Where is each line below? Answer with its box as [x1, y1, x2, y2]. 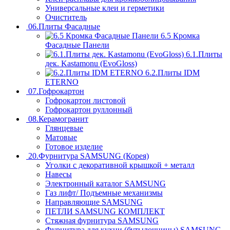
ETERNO [45, 78, 79, 87]
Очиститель [45, 13, 87, 22]
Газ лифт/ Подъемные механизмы [45, 188, 163, 198]
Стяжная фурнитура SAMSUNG [45, 216, 159, 225]
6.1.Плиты [186, 50, 222, 59]
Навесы [45, 170, 72, 179]
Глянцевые [45, 124, 83, 133]
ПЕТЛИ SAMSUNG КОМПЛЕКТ [45, 207, 165, 216]
